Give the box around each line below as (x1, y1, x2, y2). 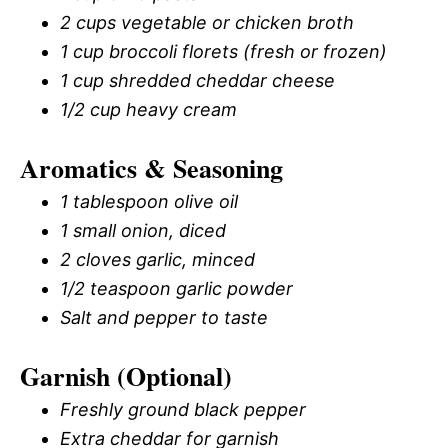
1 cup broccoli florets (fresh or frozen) (60, 40, 387, 62)
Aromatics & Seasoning (20, 148, 283, 187)
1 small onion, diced (60, 219, 226, 241)
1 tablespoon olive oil (60, 190, 238, 212)
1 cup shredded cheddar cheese (60, 69, 335, 91)
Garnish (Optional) (20, 356, 232, 395)
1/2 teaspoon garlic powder (60, 277, 293, 299)
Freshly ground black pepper (60, 398, 306, 420)
